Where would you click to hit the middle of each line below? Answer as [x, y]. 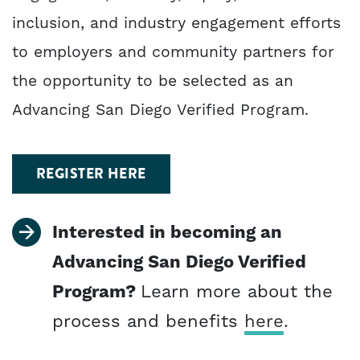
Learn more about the [237, 291]
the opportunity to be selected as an [153, 81]
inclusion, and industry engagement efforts [176, 23]
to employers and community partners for [173, 52]
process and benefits [148, 321]
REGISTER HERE [91, 173]
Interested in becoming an [167, 233]
